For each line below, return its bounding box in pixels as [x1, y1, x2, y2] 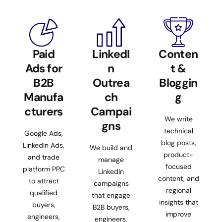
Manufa [24, 89, 63, 105]
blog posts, [161, 138, 196, 147]
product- [164, 150, 193, 159]
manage [98, 155, 124, 164]
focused [165, 162, 192, 171]
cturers [24, 104, 63, 119]
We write [164, 114, 193, 123]
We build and [90, 143, 132, 152]
